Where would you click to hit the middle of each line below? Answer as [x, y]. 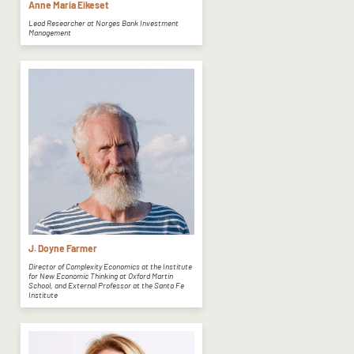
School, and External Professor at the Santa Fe [106, 285]
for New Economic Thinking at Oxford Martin [101, 275]
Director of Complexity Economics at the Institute [110, 266]
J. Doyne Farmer [63, 248]
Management [50, 33]
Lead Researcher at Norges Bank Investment [104, 23]
